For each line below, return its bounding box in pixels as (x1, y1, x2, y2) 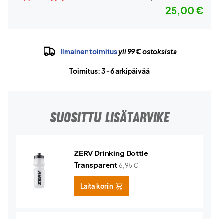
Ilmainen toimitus (60, 47, 117, 56)
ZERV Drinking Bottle (74, 148, 148, 157)
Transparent (74, 160, 117, 169)
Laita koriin (80, 182, 113, 190)
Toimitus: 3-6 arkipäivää (69, 66, 150, 75)
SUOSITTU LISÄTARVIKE (50, 109, 169, 126)
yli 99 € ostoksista (117, 47, 177, 56)
